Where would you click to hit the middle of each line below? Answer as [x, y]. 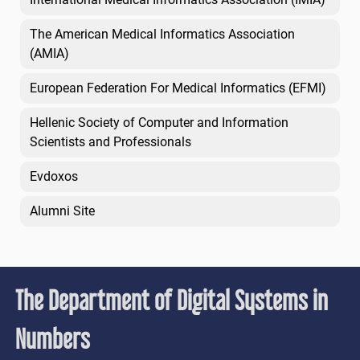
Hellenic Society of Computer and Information [159, 123]
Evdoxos [54, 177]
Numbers [53, 339]
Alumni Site [62, 211]
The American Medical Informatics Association [162, 35]
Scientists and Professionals [110, 142]
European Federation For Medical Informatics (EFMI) [178, 88]
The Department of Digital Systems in [172, 301]
